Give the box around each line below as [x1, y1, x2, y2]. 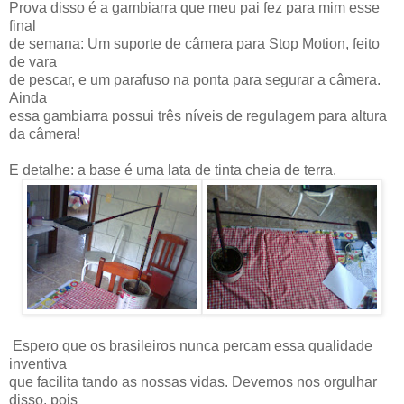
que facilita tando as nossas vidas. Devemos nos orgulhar [9, 373, 377, 390]
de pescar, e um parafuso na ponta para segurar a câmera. [9, 71, 381, 87]
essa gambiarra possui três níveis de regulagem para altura [9, 107, 387, 124]
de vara [9, 53, 57, 69]
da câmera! [9, 125, 80, 142]
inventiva [9, 355, 67, 372]
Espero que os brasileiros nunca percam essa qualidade [9, 337, 372, 353]
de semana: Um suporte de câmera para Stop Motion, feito [9, 35, 380, 51]
